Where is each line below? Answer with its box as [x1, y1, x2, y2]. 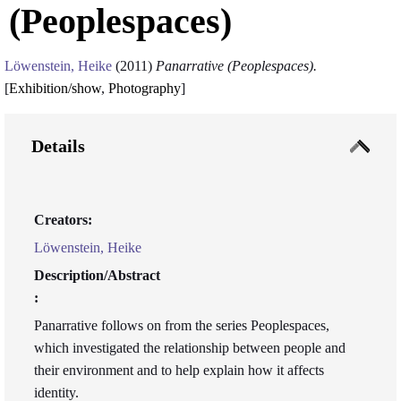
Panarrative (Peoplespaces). [156, 58, 317, 73]
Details [31, 136, 85, 156]
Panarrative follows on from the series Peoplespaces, [34, 318, 329, 333]
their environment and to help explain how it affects [34, 363, 324, 378]
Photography [108, 81, 181, 96]
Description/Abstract [34, 268, 160, 283]
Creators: [34, 212, 92, 227]
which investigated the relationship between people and [34, 340, 346, 355]
